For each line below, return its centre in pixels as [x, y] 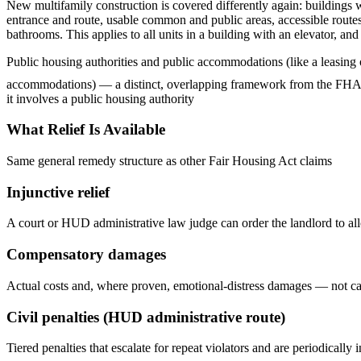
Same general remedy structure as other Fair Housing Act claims [169, 160]
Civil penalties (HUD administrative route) [146, 317]
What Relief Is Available [86, 130]
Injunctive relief [58, 192]
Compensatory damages [86, 255]
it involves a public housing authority [100, 98]
